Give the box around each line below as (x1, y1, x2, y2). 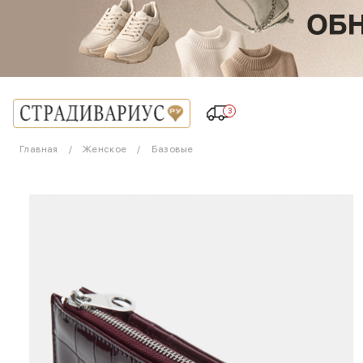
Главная (19, 143, 58, 155)
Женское (82, 143, 127, 155)
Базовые (151, 143, 194, 155)
